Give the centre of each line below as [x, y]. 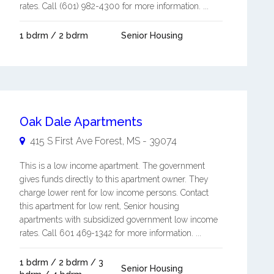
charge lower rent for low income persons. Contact [114, 193]
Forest [108, 141]
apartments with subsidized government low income [118, 220]
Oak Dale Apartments [81, 122]
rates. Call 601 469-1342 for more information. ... [110, 233]
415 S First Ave [61, 141]
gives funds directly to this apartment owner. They [114, 179]
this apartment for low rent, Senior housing [99, 206]
